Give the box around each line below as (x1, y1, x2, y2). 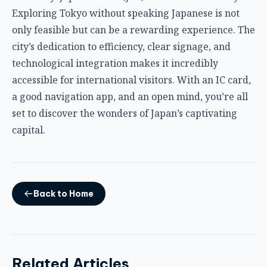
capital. (12, 123, 45, 136)
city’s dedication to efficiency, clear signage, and (12, 39, 231, 53)
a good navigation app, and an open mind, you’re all (12, 89, 248, 103)
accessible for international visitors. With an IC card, (12, 73, 251, 86)
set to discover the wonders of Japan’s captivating (12, 106, 237, 120)
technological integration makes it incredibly (12, 56, 218, 70)
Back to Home (33, 188, 94, 199)
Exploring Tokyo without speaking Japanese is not (12, 6, 240, 20)
